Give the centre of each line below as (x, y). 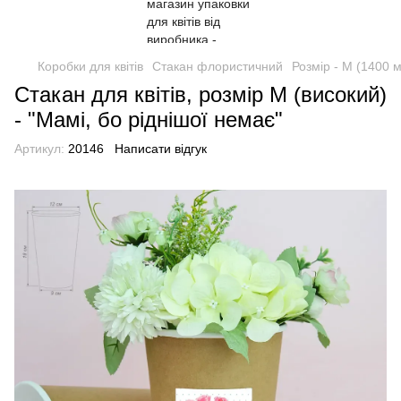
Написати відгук (161, 149)
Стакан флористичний (218, 66)
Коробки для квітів (90, 66)
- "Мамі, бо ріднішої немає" (149, 119)
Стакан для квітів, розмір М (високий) (200, 94)
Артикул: (39, 149)
